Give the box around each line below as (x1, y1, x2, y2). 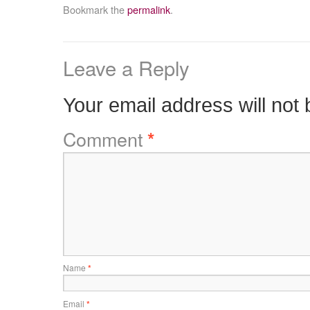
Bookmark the (62, 2, 127, 17)
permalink (127, 2, 170, 17)
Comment (62, 125, 147, 152)
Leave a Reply (62, 53, 190, 82)
